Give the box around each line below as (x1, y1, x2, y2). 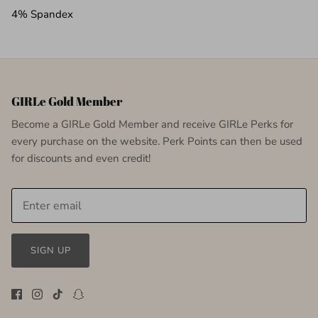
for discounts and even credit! (11, 150, 150, 165)
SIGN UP (30, 243, 71, 257)
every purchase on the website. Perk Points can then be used (11, 133, 302, 148)
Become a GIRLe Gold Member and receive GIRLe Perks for (11, 116, 293, 131)
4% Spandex (11, 6, 76, 21)
